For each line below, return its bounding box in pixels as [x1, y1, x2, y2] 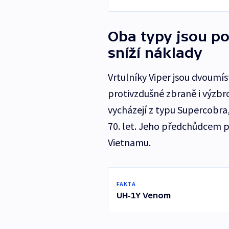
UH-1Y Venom [116, 191, 171, 200]
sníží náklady [107, 44, 202, 61]
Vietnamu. [107, 136, 151, 149]
